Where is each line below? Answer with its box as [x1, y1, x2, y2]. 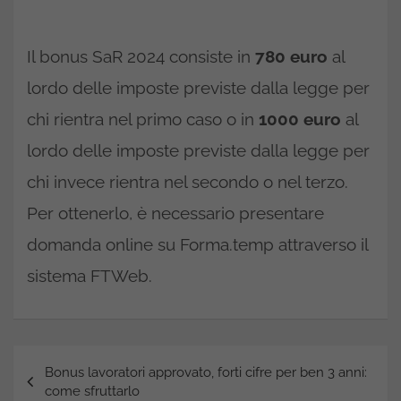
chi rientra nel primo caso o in [27, 108, 259, 129]
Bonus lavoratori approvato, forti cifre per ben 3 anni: [45, 363, 367, 380]
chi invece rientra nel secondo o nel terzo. [27, 171, 348, 192]
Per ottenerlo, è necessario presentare [27, 202, 324, 223]
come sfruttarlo [45, 382, 140, 399]
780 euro [251, 46, 328, 66]
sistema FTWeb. [27, 265, 152, 286]
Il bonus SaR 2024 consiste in [27, 46, 251, 66]
